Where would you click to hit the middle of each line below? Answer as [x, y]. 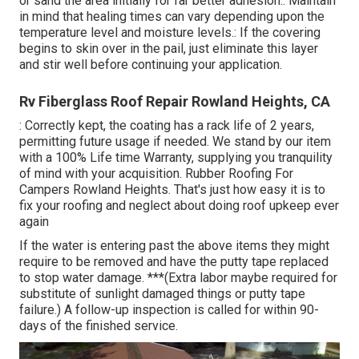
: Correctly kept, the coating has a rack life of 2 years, [167, 126]
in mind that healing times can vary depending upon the [172, 17]
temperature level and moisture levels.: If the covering [170, 33]
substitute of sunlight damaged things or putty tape [162, 294]
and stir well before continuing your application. [151, 65]
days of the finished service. [99, 326]
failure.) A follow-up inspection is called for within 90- [169, 310]
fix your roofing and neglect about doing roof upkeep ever [179, 206]
